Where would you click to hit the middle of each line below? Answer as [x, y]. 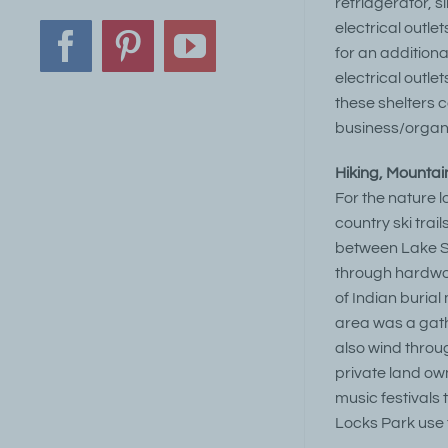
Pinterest [182, 60]
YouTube [247, 60]
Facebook [126, 60]
